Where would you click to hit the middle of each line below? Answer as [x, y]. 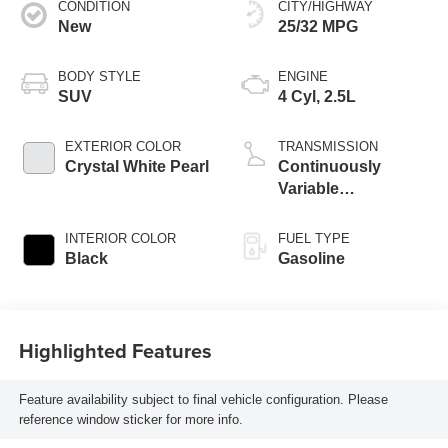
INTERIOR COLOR [120, 239]
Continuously [329, 167]
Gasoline [311, 259]
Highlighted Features [115, 350]
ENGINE [303, 77]
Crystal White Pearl [136, 167]
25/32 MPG [318, 27]
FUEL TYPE [314, 239]
